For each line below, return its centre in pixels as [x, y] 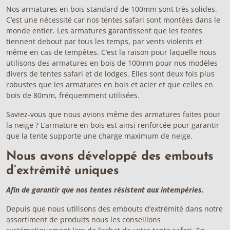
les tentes [186, 31]
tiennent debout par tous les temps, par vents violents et [104, 41]
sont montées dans [179, 20]
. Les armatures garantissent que [111, 31]
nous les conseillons [125, 219]
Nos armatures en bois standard [63, 9]
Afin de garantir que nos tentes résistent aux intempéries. [105, 190]
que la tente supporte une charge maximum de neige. [99, 136]
